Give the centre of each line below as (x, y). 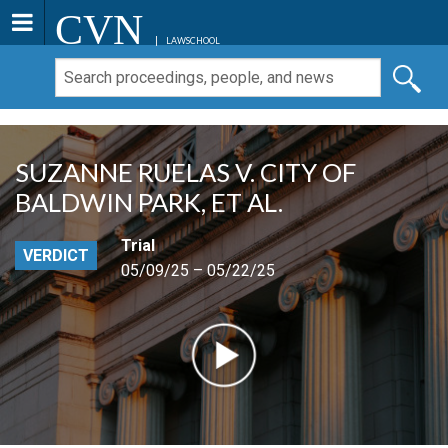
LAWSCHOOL (192, 40)
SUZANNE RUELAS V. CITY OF (185, 172)
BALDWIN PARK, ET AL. (149, 202)
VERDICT (56, 255)
